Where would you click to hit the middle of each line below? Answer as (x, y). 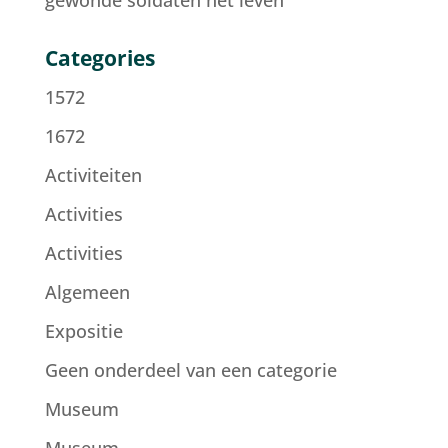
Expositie (83, 331)
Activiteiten (93, 175)
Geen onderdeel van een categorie (190, 370)
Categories (99, 58)
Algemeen (87, 292)
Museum (81, 409)
